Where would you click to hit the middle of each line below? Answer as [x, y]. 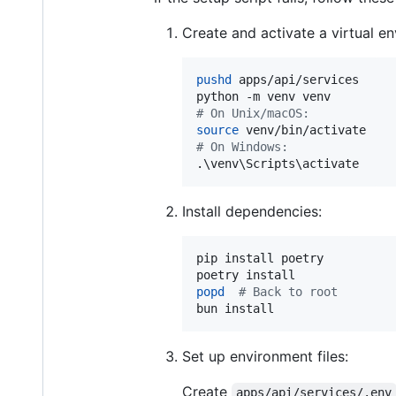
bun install [235, 309]
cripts [274, 164]
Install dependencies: [252, 212]
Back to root [292, 292]
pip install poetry [260, 259]
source [217, 130]
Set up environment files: [265, 357]
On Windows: [246, 147]
